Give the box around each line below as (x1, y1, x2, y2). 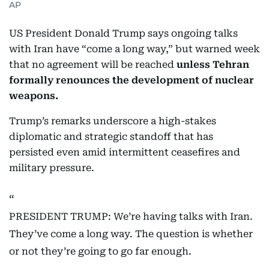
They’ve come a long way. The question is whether (9, 228, 253, 240)
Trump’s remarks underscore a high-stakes (9, 115, 216, 127)
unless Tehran (177, 59, 249, 71)
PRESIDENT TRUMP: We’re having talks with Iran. (9, 211, 253, 223)
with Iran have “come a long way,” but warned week (9, 43, 260, 55)
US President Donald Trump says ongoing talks (9, 28, 238, 40)
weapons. (9, 90, 58, 102)
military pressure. (9, 162, 94, 174)
